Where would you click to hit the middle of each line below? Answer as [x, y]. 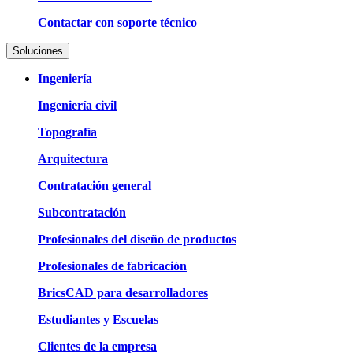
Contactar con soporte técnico [117, 23]
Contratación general [95, 186]
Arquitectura [73, 159]
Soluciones [38, 51]
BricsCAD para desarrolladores [123, 293]
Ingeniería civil [77, 106]
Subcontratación [82, 213]
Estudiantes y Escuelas [98, 320]
